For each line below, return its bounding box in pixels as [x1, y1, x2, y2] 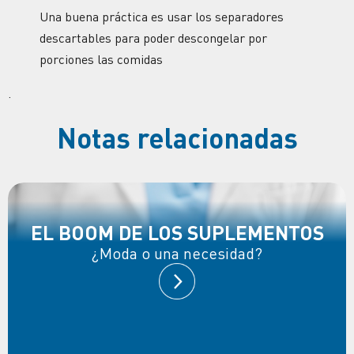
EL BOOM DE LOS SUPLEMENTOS [30, 220, 324, 245]
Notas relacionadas [56, 120, 298, 155]
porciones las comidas [40, 51, 163, 67]
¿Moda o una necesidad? [92, 243, 262, 264]
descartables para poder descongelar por [40, 29, 267, 46]
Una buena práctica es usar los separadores [40, 8, 284, 24]
